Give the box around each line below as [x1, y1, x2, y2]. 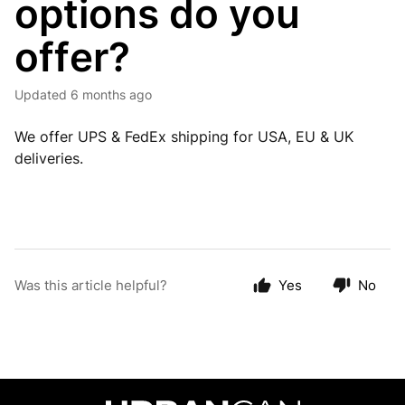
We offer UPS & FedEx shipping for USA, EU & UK [14, 127, 353, 146]
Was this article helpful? [14, 277, 167, 295]
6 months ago [71, 87, 152, 103]
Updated [24, 87, 67, 103]
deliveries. [14, 149, 83, 168]
